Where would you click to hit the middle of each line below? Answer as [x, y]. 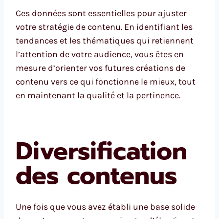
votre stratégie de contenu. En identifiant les [104, 27]
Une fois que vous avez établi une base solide [105, 207]
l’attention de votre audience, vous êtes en [100, 54]
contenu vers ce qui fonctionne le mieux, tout [106, 81]
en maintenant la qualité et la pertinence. [98, 95]
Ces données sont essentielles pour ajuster [101, 13]
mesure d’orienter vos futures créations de [100, 68]
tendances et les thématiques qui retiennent [105, 40]
